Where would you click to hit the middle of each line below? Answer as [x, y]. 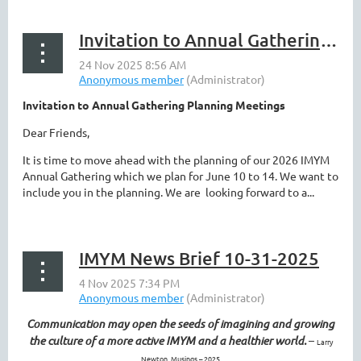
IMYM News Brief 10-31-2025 [199, 258]
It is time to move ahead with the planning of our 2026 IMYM [176, 160]
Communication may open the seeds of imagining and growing [180, 324]
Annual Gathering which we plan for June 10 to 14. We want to [180, 176]
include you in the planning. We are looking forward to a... [168, 192]
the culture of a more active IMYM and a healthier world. [167, 340]
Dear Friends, [56, 132]
